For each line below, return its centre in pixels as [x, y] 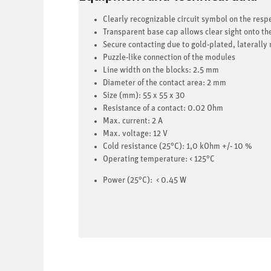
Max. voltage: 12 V [135, 134]
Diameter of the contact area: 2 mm [165, 83]
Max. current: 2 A [133, 121]
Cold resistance [130, 146]
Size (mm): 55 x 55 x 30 [144, 96]
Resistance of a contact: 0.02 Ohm [163, 108]
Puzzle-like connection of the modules [169, 57]
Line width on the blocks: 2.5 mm [161, 70]
